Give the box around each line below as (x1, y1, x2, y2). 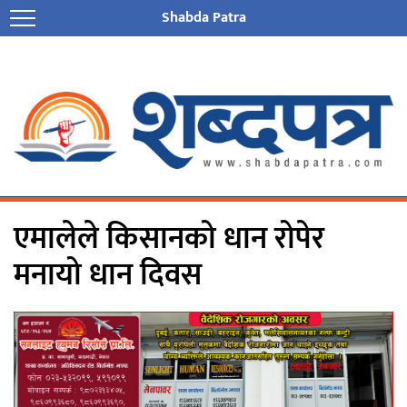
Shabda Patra (161, 5, 246, 30)
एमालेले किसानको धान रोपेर (14, 213, 324, 265)
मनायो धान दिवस (14, 250, 202, 302)
